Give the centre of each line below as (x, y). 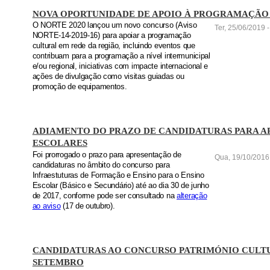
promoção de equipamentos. (80, 87)
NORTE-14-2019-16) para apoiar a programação (111, 36)
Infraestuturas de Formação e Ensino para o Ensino (118, 175)
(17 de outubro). (88, 206)
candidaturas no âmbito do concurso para (101, 165)
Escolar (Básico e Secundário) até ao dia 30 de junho (121, 185)
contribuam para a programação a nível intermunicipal (121, 56)
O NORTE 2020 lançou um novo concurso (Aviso (115, 26)
